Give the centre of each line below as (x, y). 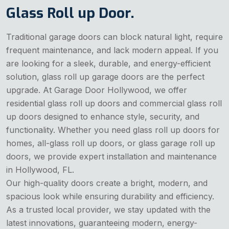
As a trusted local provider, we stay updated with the (108, 210)
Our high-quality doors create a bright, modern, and (107, 183)
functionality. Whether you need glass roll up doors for (113, 130)
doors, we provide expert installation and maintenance (111, 157)
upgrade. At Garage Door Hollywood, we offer (97, 90)
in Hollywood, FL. (40, 170)
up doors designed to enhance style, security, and (103, 117)
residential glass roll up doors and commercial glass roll (114, 104)
